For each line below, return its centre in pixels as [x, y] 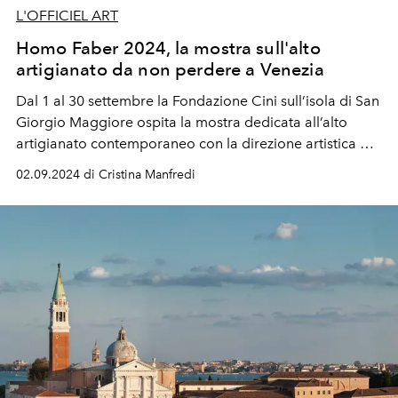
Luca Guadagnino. [75, 164]
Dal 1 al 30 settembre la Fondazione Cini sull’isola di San [198, 100]
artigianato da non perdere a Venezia [170, 69]
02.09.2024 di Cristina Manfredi [106, 174]
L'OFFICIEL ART [67, 15]
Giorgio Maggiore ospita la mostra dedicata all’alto [182, 122]
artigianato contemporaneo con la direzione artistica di [194, 143]
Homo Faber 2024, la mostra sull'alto [168, 48]
